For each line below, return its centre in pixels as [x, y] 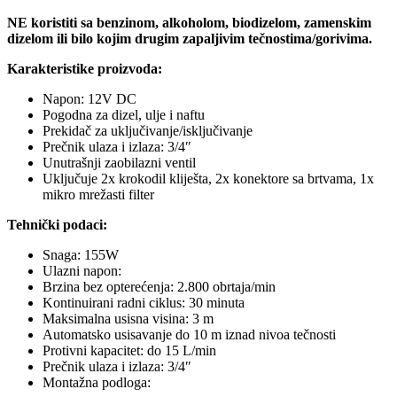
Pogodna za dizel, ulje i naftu [124, 115]
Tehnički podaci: [57, 225]
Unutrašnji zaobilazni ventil [119, 163]
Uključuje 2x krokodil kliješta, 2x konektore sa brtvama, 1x [208, 179]
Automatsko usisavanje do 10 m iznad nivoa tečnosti [189, 335]
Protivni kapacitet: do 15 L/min [129, 351]
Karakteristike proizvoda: [85, 69]
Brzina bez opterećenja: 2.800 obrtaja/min [159, 287]
